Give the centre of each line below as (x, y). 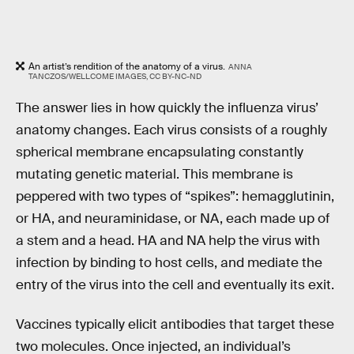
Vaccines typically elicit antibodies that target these (175, 324)
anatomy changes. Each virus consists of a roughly (171, 130)
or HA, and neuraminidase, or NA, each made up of (173, 219)
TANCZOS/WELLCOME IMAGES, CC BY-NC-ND (115, 76)
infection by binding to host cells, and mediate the (169, 263)
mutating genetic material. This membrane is (154, 175)
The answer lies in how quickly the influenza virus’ (167, 108)
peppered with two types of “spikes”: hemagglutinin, (175, 197)
